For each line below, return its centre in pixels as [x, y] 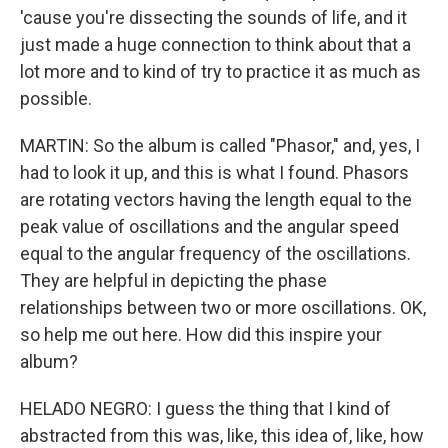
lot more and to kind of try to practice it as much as [220, 71]
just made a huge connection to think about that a [215, 44]
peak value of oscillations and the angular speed [209, 226]
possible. [56, 98]
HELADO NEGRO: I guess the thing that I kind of [205, 408]
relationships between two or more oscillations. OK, [223, 307]
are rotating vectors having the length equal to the [216, 199]
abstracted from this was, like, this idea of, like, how [222, 435]
